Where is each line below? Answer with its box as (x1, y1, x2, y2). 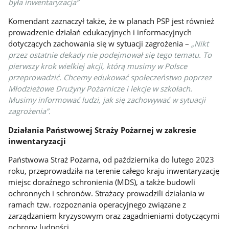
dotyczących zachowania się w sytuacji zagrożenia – (8, 38, 192, 49)
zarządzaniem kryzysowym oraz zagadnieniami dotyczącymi (8, 211, 220, 221)
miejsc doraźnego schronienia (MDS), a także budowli (8, 177, 196, 188)
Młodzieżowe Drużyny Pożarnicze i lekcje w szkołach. (8, 83, 193, 94)
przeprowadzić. (8, 72, 62, 82)
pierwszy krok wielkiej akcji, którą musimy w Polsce (8, 61, 188, 71)
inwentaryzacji (8, 135, 68, 146)
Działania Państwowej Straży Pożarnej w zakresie (8, 124, 197, 135)
